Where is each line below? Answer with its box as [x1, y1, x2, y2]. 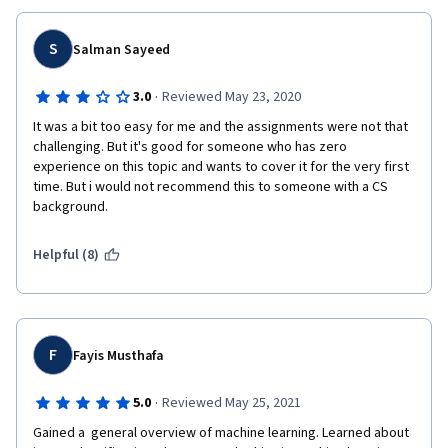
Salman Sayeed [73, 40, 171, 60]
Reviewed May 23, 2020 [161, 87, 301, 107]
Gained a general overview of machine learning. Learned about [33, 423, 409, 443]
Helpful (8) [33, 245, 100, 265]
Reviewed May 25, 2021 [161, 393, 301, 413]
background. [33, 197, 111, 217]
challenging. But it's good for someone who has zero [33, 137, 347, 157]
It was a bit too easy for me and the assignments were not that [33, 117, 408, 137]
